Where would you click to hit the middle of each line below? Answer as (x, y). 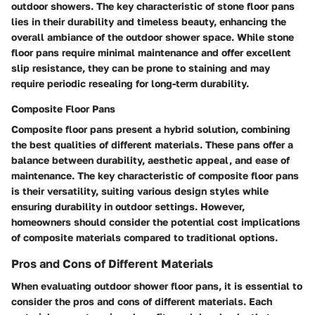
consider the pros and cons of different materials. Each (142, 301)
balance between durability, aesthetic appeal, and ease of (150, 160)
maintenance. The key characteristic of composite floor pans (155, 175)
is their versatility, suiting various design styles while (140, 191)
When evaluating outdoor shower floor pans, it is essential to (157, 285)
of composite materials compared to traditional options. (144, 237)
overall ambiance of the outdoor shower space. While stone (153, 37)
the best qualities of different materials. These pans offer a (152, 144)
